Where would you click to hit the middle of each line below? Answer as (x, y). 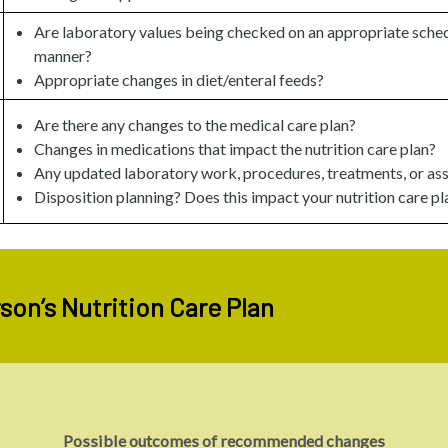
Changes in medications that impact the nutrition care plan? (234, 149)
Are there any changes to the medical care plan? (194, 125)
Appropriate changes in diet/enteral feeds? (178, 80)
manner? (62, 56)
